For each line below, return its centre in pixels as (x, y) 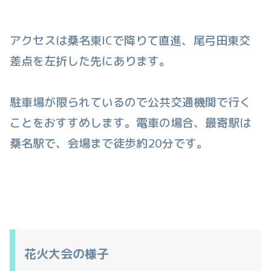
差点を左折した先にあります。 (90, 61)
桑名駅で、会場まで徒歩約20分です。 (109, 144)
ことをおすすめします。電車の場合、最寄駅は (130, 123)
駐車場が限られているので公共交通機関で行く (130, 103)
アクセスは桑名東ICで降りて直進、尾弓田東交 (130, 41)
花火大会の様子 (67, 253)
